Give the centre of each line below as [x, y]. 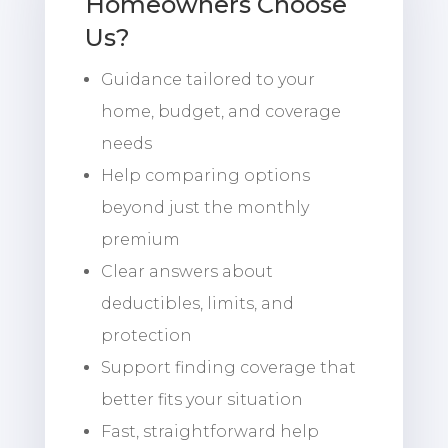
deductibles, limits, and [197, 303]
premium [140, 239]
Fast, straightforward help [209, 431]
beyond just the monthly [204, 207]
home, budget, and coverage [220, 111]
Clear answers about [186, 271]
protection [146, 335]
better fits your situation [201, 399]
